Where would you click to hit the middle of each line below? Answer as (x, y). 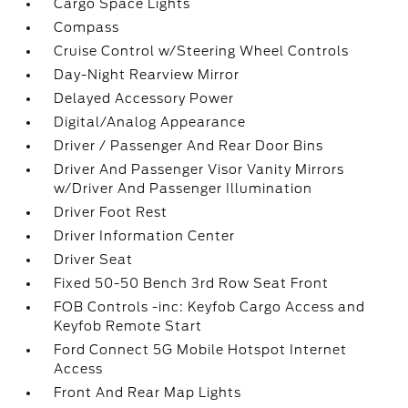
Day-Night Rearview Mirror (147, 75)
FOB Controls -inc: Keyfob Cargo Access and (210, 307)
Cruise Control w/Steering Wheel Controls (202, 51)
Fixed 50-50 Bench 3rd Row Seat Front (192, 283)
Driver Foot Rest (111, 212)
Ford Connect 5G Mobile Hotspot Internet (201, 350)
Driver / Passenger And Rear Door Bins (189, 146)
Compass (87, 27)
